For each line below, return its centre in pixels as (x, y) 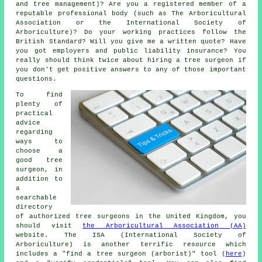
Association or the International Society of (131, 23)
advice (28, 123)
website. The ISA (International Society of (131, 235)
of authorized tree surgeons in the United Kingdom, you (131, 217)
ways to (39, 142)
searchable (37, 198)
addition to (39, 179)
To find (39, 95)
